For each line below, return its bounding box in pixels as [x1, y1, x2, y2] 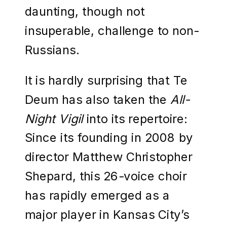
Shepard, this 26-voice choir [25, 168, 187, 183]
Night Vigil [25, 111, 87, 126]
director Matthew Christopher [25, 149, 193, 164]
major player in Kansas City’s [25, 207, 190, 221]
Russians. [25, 42, 79, 57]
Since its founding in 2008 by [25, 130, 193, 145]
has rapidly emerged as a [25, 187, 170, 202]
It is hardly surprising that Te [25, 72, 187, 87]
